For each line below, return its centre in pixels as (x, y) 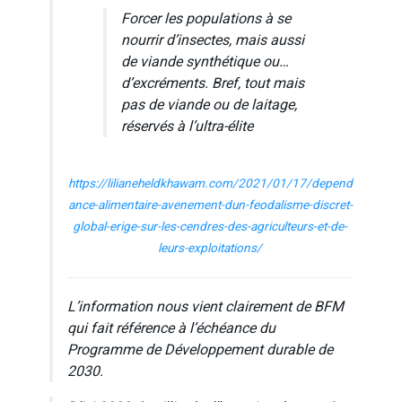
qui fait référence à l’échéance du (171, 329)
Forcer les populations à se (206, 19)
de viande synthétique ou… (205, 62)
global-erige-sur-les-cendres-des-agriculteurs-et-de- (210, 227)
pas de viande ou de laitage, (209, 105)
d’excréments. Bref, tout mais (213, 84)
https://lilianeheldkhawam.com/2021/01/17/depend (210, 184)
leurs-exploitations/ (210, 249)
